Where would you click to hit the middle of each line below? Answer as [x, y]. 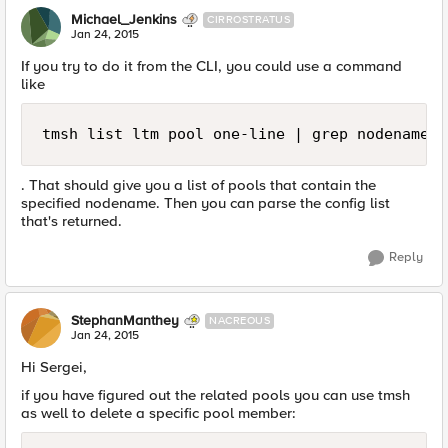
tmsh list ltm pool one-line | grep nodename [235, 134]
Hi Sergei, [54, 367]
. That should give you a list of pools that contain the [198, 185]
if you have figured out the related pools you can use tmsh [215, 395]
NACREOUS [239, 320]
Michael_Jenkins [124, 19]
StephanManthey [125, 320]
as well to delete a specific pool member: [158, 413]
